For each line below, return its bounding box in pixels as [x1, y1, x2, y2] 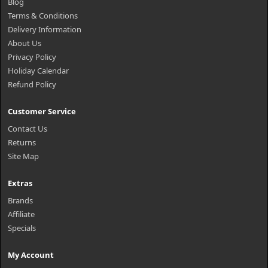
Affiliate [8, 209, 35, 220]
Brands [8, 195, 33, 206]
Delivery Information [8, 24, 81, 35]
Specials [8, 223, 36, 233]
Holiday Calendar [8, 65, 69, 76]
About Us [8, 38, 41, 48]
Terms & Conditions [8, 10, 78, 21]
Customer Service [8, 106, 76, 117]
